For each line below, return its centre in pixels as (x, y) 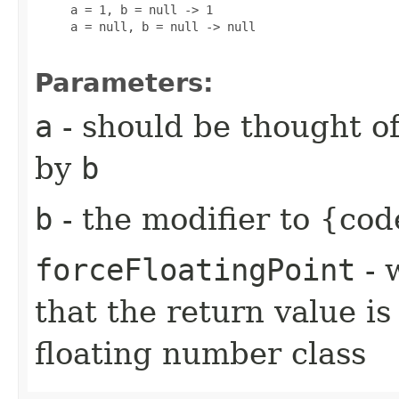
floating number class (200, 353)
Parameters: (124, 82)
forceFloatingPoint (195, 269)
